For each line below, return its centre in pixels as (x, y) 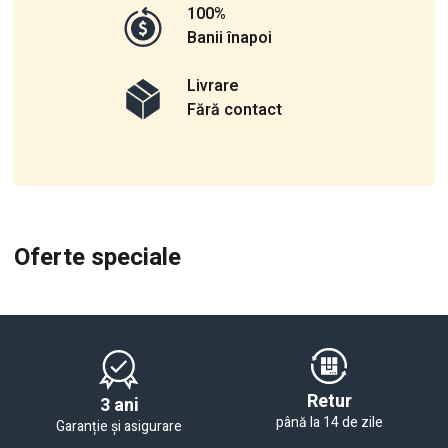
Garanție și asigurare (119, 427)
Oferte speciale (97, 258)
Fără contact (235, 110)
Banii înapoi (230, 38)
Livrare (213, 86)
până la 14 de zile (329, 423)
